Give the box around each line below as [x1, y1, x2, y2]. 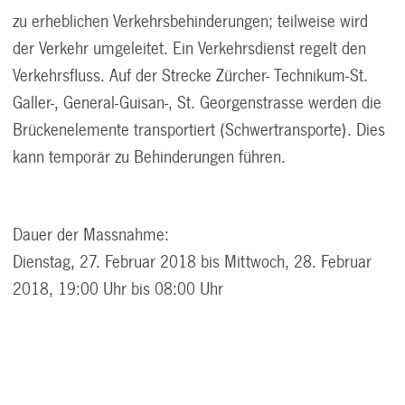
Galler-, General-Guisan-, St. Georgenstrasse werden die [13, 93, 382, 112]
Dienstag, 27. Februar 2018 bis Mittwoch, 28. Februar [13, 252, 372, 271]
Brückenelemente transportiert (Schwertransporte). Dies [13, 120, 386, 139]
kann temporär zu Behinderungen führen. [13, 147, 287, 166]
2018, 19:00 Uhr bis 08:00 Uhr [13, 279, 224, 298]
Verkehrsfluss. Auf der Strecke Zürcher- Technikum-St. [13, 66, 369, 85]
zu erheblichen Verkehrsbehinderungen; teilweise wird [13, 12, 369, 31]
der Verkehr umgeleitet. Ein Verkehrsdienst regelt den [13, 39, 367, 58]
